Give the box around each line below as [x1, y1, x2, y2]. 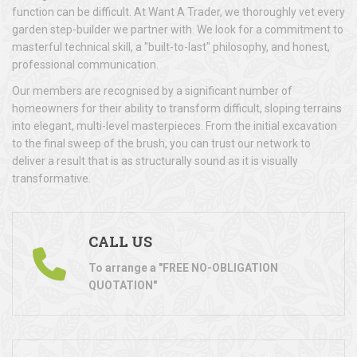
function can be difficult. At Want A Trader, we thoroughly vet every [12, 5, 345, 18]
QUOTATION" [88, 278, 157, 292]
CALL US [88, 231, 152, 251]
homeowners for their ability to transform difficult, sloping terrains [12, 101, 342, 115]
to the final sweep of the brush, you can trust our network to [12, 136, 311, 150]
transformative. [12, 171, 91, 185]
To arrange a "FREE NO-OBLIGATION [88, 261, 278, 274]
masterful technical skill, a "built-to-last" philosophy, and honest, [12, 40, 330, 53]
